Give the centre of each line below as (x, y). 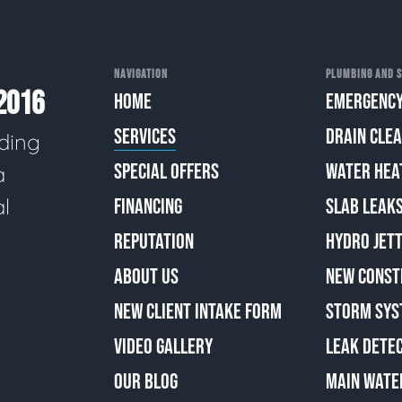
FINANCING (148, 206)
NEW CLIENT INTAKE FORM (198, 311)
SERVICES (145, 136)
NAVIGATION (141, 74)
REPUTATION (154, 241)
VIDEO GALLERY (163, 346)
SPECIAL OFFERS (166, 171)
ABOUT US (146, 276)
